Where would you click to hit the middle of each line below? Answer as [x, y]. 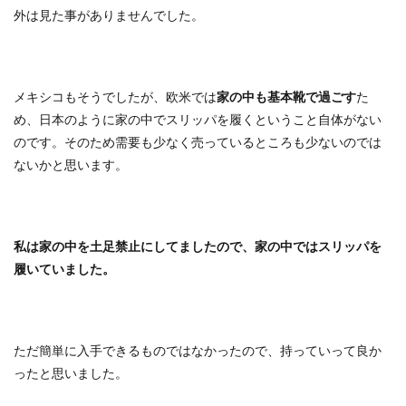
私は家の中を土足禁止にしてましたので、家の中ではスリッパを [198, 246]
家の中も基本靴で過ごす [286, 96]
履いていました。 [64, 268]
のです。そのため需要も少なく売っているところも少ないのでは [198, 141]
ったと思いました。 [71, 372]
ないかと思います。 [71, 164]
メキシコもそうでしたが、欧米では [115, 96]
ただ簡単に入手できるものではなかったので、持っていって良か [198, 350]
